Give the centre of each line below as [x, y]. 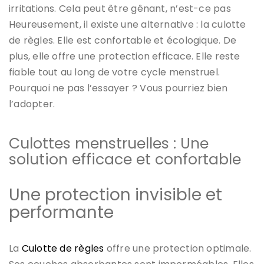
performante [61, 212]
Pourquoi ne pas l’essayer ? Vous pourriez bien [118, 88]
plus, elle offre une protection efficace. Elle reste [125, 56]
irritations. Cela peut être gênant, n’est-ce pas [121, 8]
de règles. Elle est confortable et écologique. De [123, 40]
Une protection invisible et [115, 194]
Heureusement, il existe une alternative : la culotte [128, 24]
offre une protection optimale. [178, 248]
